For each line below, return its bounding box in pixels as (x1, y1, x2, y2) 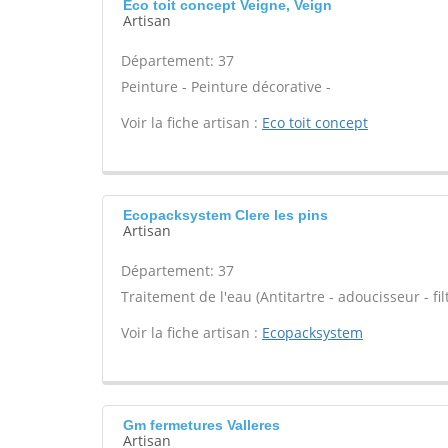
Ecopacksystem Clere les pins (123, 207, 328, 223)
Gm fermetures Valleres (123, 417, 280, 433)
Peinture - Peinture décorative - (121, 77, 331, 96)
